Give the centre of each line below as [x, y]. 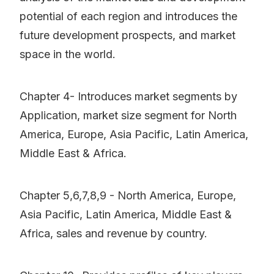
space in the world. [68, 54]
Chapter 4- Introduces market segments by [128, 97]
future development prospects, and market [128, 35]
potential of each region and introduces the [128, 17]
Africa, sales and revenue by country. [113, 234]
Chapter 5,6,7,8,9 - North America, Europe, [128, 196]
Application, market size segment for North [128, 116]
